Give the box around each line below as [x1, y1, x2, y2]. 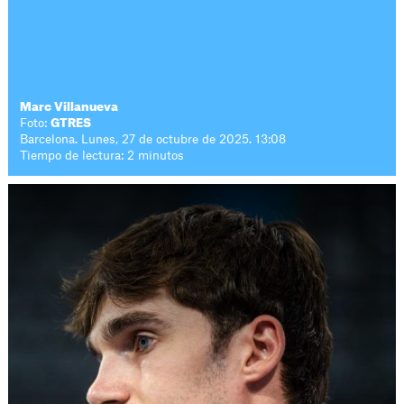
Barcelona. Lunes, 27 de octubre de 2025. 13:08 [20, 133, 287, 145]
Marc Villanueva [20, 101, 119, 113]
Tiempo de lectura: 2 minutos [20, 150, 185, 161]
